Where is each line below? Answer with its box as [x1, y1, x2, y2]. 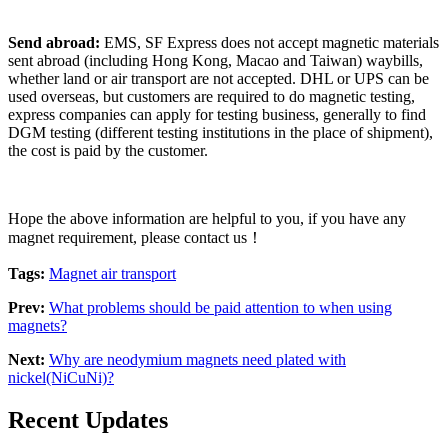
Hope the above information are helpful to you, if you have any [8, 209, 406, 227]
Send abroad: [8, 33, 100, 51]
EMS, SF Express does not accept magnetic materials [100, 33, 439, 51]
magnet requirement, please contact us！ [8, 228, 263, 246]
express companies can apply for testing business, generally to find [8, 105, 426, 123]
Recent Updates [8, 406, 168, 433]
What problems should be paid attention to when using [49, 298, 392, 316]
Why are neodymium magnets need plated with [49, 350, 346, 368]
